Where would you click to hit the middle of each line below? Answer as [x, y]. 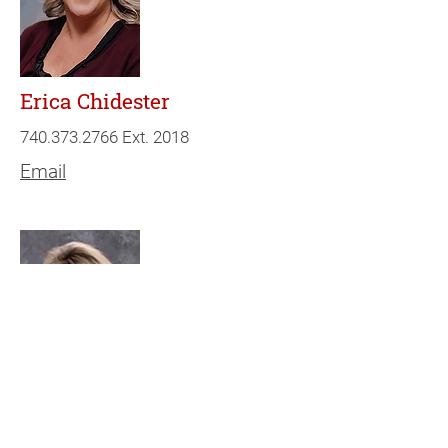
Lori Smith [72, 422]
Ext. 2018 [153, 137]
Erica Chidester [95, 101]
